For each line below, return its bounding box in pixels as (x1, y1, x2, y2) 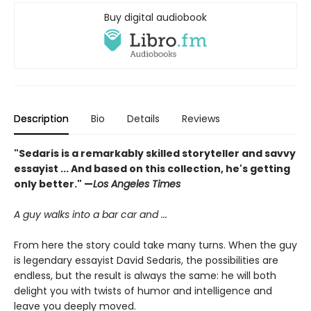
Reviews (182, 112, 220, 126)
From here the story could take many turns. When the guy (14, 238, 297, 253)
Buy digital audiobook (104, 10, 207, 24)
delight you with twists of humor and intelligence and (14, 284, 272, 299)
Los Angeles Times (93, 177, 180, 192)
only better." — (14, 177, 93, 192)
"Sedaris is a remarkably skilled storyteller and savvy (14, 146, 296, 161)
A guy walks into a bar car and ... (14, 208, 167, 222)
